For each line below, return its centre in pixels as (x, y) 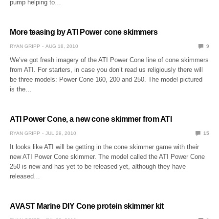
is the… (21, 89)
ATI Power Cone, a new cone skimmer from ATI (91, 119)
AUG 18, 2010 (62, 46)
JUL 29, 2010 (61, 133)
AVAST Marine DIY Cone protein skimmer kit (87, 206)
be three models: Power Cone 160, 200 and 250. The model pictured (106, 79)
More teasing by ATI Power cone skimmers (84, 32)
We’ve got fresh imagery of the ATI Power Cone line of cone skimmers (109, 60)
